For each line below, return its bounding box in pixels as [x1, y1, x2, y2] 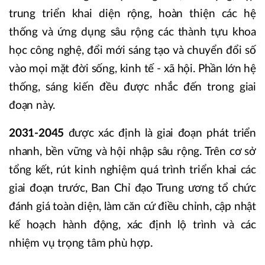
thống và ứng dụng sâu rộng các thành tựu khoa [9, 26, 256, 38]
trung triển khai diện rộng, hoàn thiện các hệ [9, 8, 256, 20]
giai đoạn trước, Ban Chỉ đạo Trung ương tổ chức [9, 182, 256, 194]
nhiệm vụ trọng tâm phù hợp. [9, 237, 153, 249]
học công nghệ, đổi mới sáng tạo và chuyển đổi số [9, 44, 256, 56]
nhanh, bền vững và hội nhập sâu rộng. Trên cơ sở [9, 146, 256, 157]
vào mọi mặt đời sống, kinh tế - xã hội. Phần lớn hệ [9, 63, 256, 75]
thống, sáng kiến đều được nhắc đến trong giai [9, 81, 256, 93]
